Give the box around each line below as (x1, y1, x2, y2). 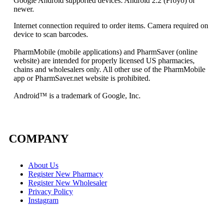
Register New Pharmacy (28, 169, 103, 178)
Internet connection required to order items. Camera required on (14, 21, 208, 30)
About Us (28, 161, 58, 169)
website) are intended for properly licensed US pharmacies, (14, 56, 195, 65)
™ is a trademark (39, 91, 94, 100)
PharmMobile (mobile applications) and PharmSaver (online (14, 48, 198, 56)
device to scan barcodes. (14, 30, 88, 38)
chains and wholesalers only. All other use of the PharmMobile (14, 65, 205, 73)
